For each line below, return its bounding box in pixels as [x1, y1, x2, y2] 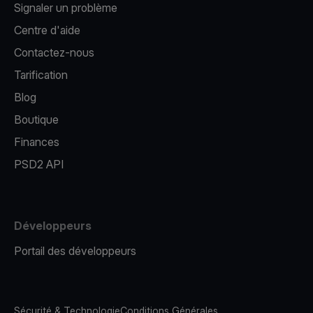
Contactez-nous [14, 45, 94, 59]
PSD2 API [14, 157, 64, 171]
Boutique [14, 112, 59, 126]
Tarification [14, 68, 68, 82]
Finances [14, 135, 59, 149]
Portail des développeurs [14, 244, 136, 258]
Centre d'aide [14, 23, 80, 37]
